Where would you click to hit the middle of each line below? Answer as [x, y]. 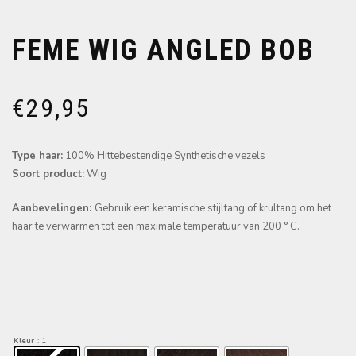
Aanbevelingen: [53, 209]
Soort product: [48, 174]
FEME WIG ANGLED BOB [163, 50]
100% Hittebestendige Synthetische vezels [164, 156]
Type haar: [37, 156]
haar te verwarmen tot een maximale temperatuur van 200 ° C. [156, 227]
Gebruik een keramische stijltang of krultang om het [213, 209]
